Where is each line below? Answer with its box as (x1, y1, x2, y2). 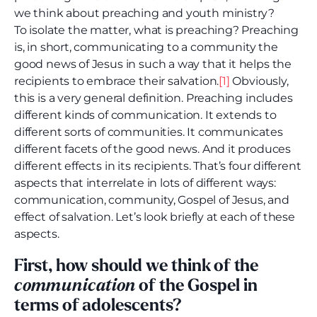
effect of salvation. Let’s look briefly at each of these (14, 210, 295, 224)
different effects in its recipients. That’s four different (14, 159, 301, 173)
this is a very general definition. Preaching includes (14, 91, 293, 105)
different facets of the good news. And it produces (14, 142, 292, 156)
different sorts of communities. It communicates (14, 125, 283, 139)
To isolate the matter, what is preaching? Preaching (14, 23, 299, 38)
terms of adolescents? (14, 298, 183, 316)
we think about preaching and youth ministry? (14, 6, 275, 21)
